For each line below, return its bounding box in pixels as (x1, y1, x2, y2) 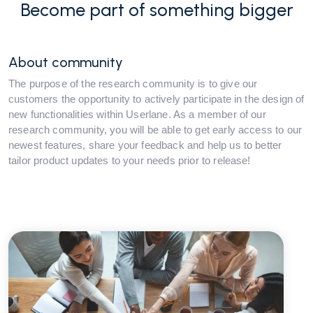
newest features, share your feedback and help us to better (8, 139, 282, 151)
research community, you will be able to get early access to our (8, 124, 303, 136)
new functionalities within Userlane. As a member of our (8, 108, 266, 120)
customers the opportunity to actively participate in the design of (8, 93, 305, 105)
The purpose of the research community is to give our (8, 78, 258, 89)
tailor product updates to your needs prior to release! (8, 154, 251, 166)
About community (8, 54, 123, 71)
